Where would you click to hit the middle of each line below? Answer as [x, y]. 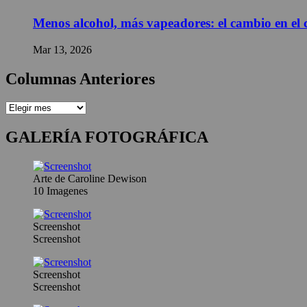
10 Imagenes [60, 191]
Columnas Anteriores [80, 78]
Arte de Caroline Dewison [90, 179]
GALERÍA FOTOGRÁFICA [107, 137]
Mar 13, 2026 [62, 49]
